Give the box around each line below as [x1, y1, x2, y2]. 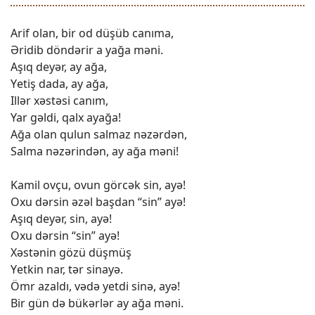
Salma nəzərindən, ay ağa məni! [11, 143, 179, 159]
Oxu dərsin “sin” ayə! [11, 228, 120, 243]
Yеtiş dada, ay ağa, [11, 76, 108, 91]
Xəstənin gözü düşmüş [11, 245, 131, 260]
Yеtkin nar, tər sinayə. [11, 262, 123, 277]
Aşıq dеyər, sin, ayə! [11, 211, 112, 226]
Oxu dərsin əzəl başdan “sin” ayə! [11, 194, 186, 210]
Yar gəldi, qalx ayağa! [11, 110, 121, 125]
